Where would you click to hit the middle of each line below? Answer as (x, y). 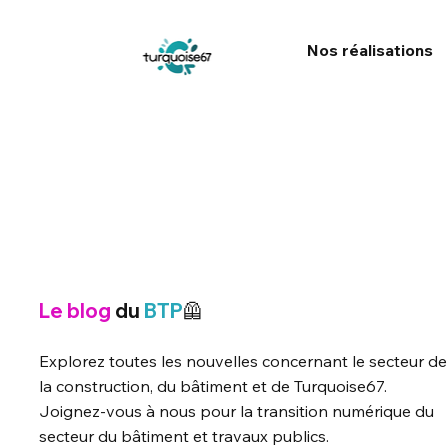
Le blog (76, 310)
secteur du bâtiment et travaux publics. (183, 435)
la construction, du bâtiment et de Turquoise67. (212, 385)
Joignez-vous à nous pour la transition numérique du (236, 410)
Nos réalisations (369, 50)
